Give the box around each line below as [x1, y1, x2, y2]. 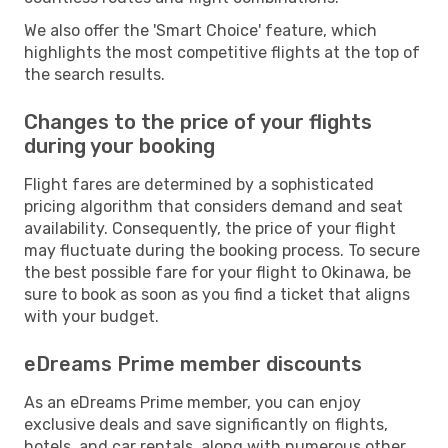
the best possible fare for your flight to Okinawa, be [24, 262, 411, 282]
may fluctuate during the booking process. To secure [24, 240, 420, 260]
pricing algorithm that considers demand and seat [24, 196, 403, 216]
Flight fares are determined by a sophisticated [24, 174, 374, 194]
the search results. [24, 64, 165, 84]
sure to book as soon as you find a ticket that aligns [24, 284, 410, 304]
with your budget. [24, 306, 159, 326]
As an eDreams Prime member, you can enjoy [24, 392, 361, 412]
